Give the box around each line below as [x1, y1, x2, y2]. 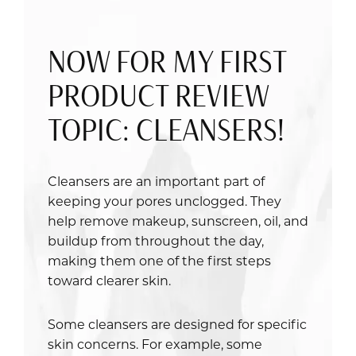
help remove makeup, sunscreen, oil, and [48, 211, 308, 229]
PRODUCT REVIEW [48, 76, 269, 114]
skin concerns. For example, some [48, 335, 262, 352]
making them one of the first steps [48, 251, 271, 269]
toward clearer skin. [48, 271, 171, 288]
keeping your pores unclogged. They [48, 192, 281, 209]
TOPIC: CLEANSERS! [48, 110, 284, 149]
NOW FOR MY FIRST [48, 42, 286, 80]
